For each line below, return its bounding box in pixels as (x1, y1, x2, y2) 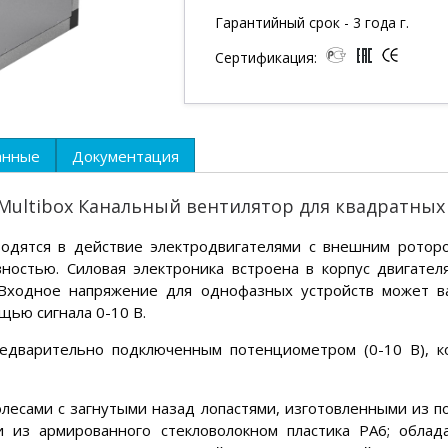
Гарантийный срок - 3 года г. (215, 13, 410, 33)
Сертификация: (215, 48, 322, 68)
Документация (72, 145, 179, 166)
